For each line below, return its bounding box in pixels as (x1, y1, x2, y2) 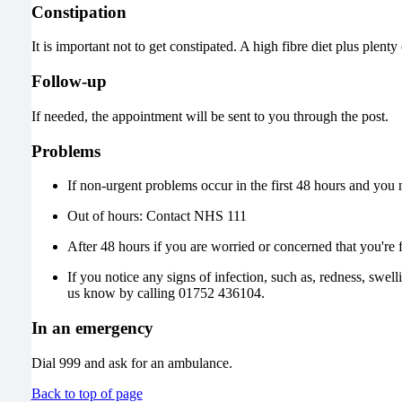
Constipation (31, 2, 127, 22)
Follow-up (31, 72, 107, 92)
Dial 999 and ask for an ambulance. (31, 354, 232, 371)
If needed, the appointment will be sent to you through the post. (31, 108, 389, 124)
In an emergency (31, 319, 153, 338)
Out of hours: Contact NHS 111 (66, 208, 247, 224)
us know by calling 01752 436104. (66, 285, 265, 301)
